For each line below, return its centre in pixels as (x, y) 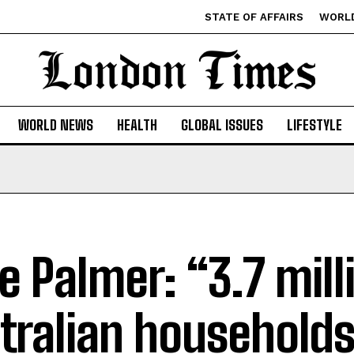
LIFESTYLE (314, 124)
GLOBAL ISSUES (222, 124)
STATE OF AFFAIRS (254, 17)
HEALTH (137, 124)
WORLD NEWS (55, 124)
